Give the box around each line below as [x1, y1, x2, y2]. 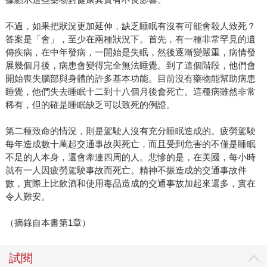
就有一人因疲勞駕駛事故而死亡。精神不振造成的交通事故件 [5, 164, 247, 175]
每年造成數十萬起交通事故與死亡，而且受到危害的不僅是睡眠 [5, 138, 256, 149]
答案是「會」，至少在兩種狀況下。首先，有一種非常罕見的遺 [5, 33, 256, 44]
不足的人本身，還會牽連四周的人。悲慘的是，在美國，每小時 [5, 151, 256, 162]
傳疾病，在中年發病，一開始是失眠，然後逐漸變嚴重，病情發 [5, 46, 256, 57]
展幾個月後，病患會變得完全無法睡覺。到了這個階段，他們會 [5, 60, 256, 70]
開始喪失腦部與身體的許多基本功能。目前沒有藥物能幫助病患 [5, 73, 256, 83]
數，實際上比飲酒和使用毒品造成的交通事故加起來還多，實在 [5, 178, 256, 188]
